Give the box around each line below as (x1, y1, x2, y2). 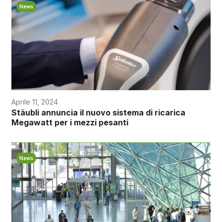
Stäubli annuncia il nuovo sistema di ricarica (11, 108, 185, 118)
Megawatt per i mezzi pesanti (11, 117, 128, 128)
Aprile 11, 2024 (11, 98, 58, 107)
